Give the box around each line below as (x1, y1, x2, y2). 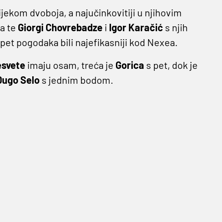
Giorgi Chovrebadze (17, 21, 105, 34)
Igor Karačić (109, 21, 165, 34)
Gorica (115, 59, 146, 71)
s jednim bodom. (41, 74, 113, 86)
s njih (165, 21, 188, 34)
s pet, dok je (146, 59, 198, 71)
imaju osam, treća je (27, 59, 115, 71)
